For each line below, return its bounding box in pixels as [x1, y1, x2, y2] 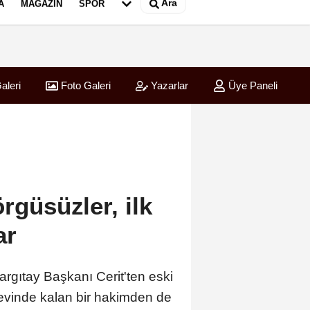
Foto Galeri [57, 80, 111, 92]
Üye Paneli [225, 80, 277, 92]
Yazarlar [147, 80, 188, 92]
